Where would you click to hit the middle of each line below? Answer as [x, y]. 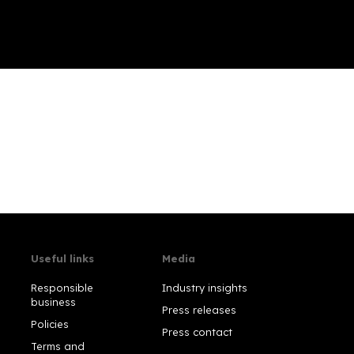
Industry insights [204, 287]
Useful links [62, 258]
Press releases [199, 309]
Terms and [57, 346]
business [53, 301]
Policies [49, 324]
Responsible [62, 287]
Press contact [197, 331]
